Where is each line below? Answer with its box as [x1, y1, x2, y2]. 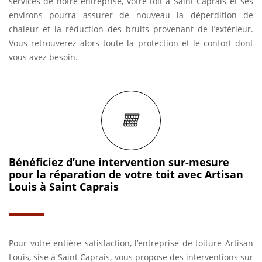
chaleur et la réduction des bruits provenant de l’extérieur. [9, 23, 253, 35]
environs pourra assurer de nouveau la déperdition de [9, 9, 253, 20]
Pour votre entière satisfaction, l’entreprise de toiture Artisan [9, 237, 253, 249]
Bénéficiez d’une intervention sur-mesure [9, 155, 229, 169]
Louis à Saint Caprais [9, 180, 119, 194]
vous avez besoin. [9, 51, 78, 63]
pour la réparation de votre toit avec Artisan [9, 167, 243, 181]
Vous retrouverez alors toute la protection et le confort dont [9, 37, 253, 49]
